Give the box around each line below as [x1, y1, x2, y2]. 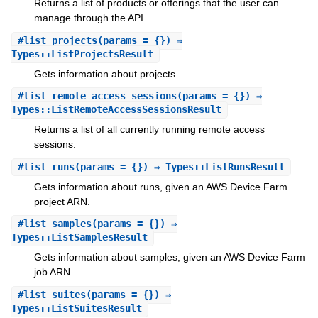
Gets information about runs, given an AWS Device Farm [33, 180, 287, 192]
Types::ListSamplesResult [11, 231, 148, 243]
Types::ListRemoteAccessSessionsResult [11, 104, 221, 116]
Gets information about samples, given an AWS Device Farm [33, 251, 305, 263]
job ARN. [33, 266, 73, 278]
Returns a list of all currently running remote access [33, 124, 265, 136]
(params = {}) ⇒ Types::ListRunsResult [74, 160, 285, 172]
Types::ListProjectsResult [11, 48, 153, 60]
